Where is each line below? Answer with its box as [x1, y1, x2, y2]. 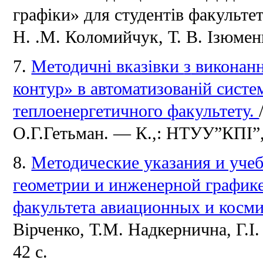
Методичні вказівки [31, 56, 184, 76]
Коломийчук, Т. [65, 27, 187, 46]
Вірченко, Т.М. [13, 220, 129, 239]
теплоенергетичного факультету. [13, 101, 259, 120]
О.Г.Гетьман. [13, 123, 114, 143]
